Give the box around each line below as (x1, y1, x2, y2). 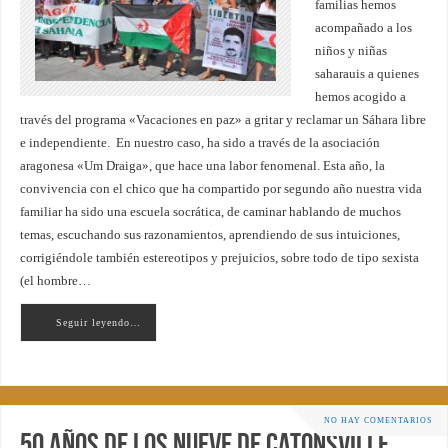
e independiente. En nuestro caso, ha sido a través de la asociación (19, 135, 380, 150)
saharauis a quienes (314, 66, 419, 81)
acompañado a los (314, 20, 412, 35)
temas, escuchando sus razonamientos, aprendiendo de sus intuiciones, (19, 227, 400, 242)
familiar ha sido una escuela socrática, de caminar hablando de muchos (19, 204, 401, 219)
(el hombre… (19, 273, 91, 288)
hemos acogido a (314, 89, 406, 104)
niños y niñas (314, 43, 387, 58)
